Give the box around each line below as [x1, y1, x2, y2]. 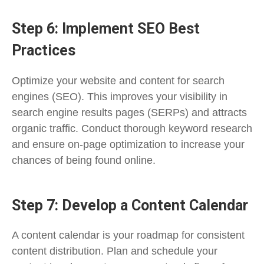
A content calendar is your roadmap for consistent [12, 229, 245, 242]
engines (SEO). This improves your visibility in [12, 90, 227, 103]
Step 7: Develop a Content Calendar [12, 196, 248, 214]
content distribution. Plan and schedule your [12, 245, 217, 258]
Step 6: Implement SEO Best [12, 20, 200, 38]
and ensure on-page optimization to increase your [12, 137, 245, 150]
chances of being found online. [12, 153, 156, 166]
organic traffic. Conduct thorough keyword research [12, 121, 252, 134]
